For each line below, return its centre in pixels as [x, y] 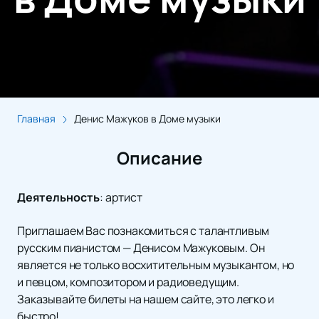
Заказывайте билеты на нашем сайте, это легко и [146, 299]
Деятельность [58, 197]
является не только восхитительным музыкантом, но [156, 265]
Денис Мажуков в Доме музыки [147, 118]
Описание [159, 157]
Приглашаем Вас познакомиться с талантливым [143, 230]
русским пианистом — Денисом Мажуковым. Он [141, 247]
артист [124, 197]
